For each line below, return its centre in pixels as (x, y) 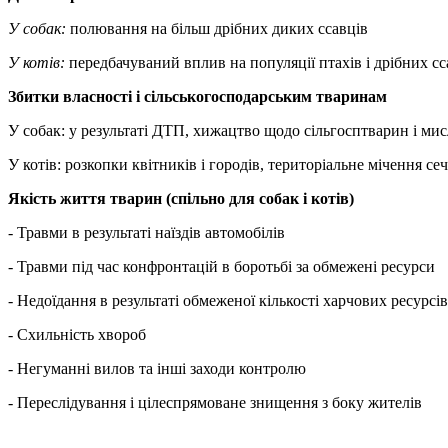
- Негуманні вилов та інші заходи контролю (157, 369)
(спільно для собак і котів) (258, 199)
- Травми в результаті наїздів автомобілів (146, 233)
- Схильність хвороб (77, 335)
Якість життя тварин (85, 199)
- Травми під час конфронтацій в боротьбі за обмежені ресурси (221, 267)
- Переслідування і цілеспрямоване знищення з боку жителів (215, 403)
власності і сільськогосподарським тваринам (223, 97)
